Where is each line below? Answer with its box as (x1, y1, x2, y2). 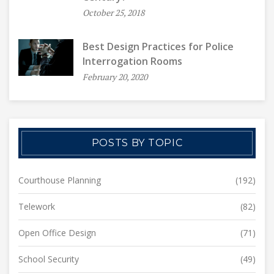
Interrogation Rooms (83, 54, 182, 68)
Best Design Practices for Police (83, 40, 234, 53)
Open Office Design (18, 227, 96, 239)
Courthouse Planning (18, 174, 101, 186)
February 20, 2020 (83, 71, 147, 83)
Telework (18, 201, 55, 212)
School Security (18, 253, 79, 265)
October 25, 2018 (83, 7, 144, 18)
